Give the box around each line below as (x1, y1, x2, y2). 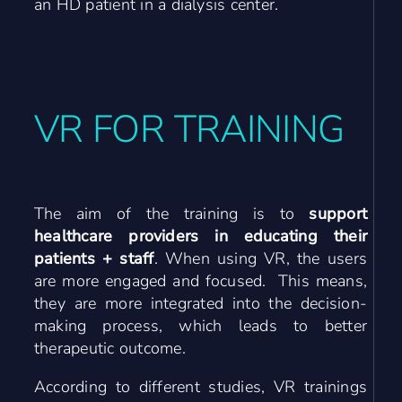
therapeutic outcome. (33, 336, 186, 359)
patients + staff (33, 247, 154, 269)
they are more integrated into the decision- (33, 292, 368, 314)
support (309, 202, 368, 224)
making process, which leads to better (33, 314, 368, 336)
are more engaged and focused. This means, (33, 269, 368, 292)
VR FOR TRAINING (33, 103, 345, 155)
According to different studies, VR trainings (33, 375, 368, 398)
